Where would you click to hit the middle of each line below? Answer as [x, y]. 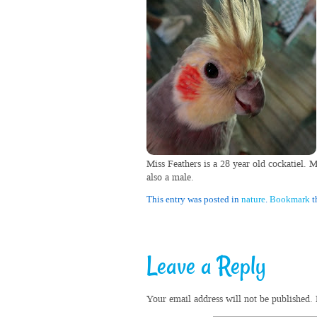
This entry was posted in [194, 199]
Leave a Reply [206, 267]
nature [253, 199]
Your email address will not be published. [230, 299]
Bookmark [290, 199]
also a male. [170, 177]
